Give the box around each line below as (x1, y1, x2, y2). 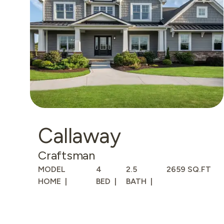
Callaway (38, 123, 121, 149)
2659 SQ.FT (166, 164, 211, 174)
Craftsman (38, 148, 95, 163)
